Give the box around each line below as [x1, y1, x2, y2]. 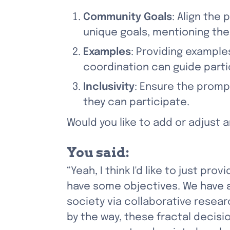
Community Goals [83, 12, 172, 23]
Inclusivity [83, 82, 135, 92]
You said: [67, 144, 129, 160]
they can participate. [83, 97, 189, 108]
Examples [83, 47, 131, 57]
